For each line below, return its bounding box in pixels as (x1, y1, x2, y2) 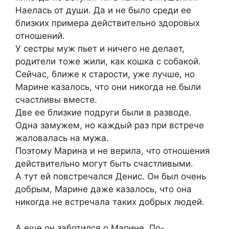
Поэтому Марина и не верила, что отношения (15, 146, 210, 156)
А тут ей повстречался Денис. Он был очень (15, 171, 206, 182)
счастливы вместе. (15, 95, 97, 105)
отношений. (15, 31, 65, 41)
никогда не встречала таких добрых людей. (15, 197, 204, 208)
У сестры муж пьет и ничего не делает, (15, 43, 185, 54)
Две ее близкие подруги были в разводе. (15, 107, 192, 118)
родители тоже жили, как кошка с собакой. (15, 56, 201, 67)
